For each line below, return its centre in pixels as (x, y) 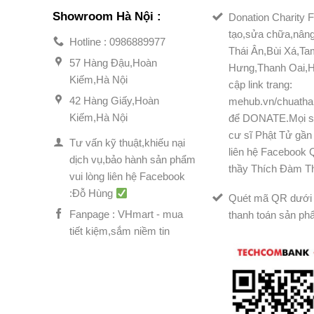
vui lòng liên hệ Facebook (127, 177)
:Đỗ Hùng (92, 193)
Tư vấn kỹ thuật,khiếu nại (127, 143)
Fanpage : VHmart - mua (126, 214)
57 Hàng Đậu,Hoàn (113, 63)
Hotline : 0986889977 (117, 42)
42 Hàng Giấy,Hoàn (114, 101)
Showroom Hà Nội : (107, 16)
